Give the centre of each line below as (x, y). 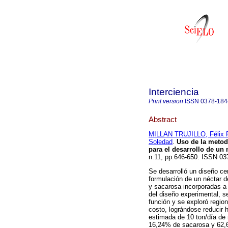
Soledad (161, 142)
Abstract (163, 119)
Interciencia (174, 92)
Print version (166, 101)
